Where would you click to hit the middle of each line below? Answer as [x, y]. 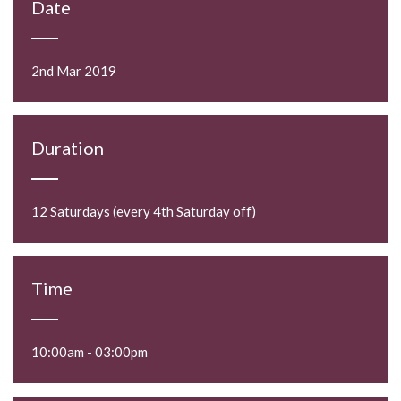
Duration [68, 148]
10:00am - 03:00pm [90, 352]
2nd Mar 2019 [74, 71]
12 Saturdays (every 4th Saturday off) [144, 212]
